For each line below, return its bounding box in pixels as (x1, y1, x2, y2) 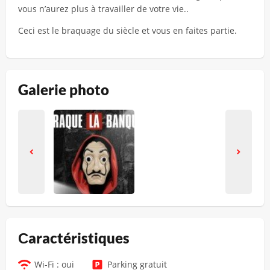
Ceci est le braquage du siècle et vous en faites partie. (18, 25, 237, 36)
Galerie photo (18, 81, 109, 98)
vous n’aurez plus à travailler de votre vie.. (18, 3, 189, 14)
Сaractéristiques (18, 229, 130, 246)
